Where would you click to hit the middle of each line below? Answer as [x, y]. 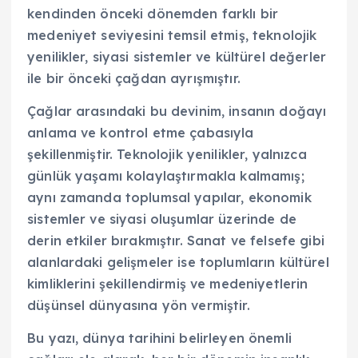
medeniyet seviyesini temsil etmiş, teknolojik [172, 35]
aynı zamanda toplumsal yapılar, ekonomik [169, 197]
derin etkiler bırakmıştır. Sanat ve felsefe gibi [176, 240]
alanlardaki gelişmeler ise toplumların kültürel [178, 262]
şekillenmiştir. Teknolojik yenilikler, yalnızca [167, 154]
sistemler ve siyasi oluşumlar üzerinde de [162, 219]
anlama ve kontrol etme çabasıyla [141, 132]
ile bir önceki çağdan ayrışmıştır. [134, 78]
